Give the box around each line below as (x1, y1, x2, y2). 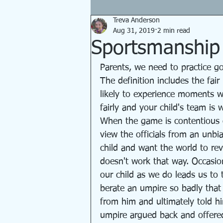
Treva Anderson (113, 17, 160, 24)
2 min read (157, 27, 190, 34)
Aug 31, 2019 (113, 27, 155, 34)
